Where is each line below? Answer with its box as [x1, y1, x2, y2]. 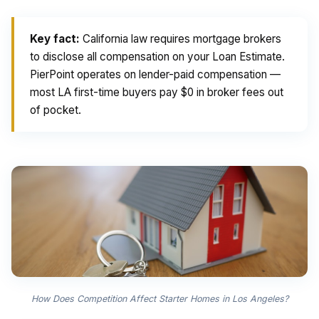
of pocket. [30, 103, 81, 117]
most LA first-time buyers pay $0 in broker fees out [30, 85, 283, 99]
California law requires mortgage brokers [80, 32, 281, 46]
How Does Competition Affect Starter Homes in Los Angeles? [31, 293, 288, 304]
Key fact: [30, 32, 80, 46]
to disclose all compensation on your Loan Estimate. [30, 50, 285, 63]
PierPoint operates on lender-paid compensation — [30, 68, 281, 81]
